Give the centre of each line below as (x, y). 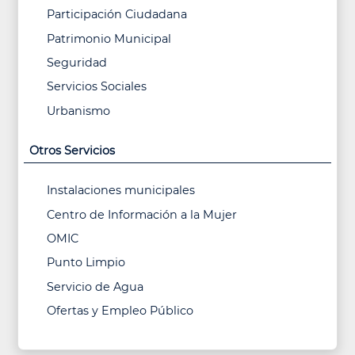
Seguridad (77, 62)
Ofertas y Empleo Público (120, 311)
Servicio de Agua (95, 286)
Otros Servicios (72, 151)
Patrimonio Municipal (109, 38)
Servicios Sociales (97, 87)
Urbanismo (79, 111)
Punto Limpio (86, 263)
